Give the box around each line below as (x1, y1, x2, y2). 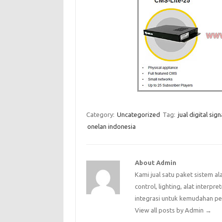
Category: (86, 111, 116, 118)
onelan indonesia (87, 123, 136, 130)
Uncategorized (116, 111, 160, 118)
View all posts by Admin (135, 207, 206, 214)
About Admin (135, 159, 177, 166)
